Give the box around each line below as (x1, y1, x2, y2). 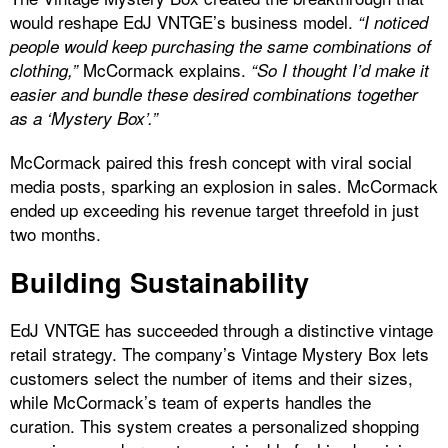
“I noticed (358, 10, 428, 35)
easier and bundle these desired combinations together (10, 82, 418, 107)
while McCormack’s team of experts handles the (10, 389, 371, 415)
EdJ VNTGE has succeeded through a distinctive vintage (10, 317, 433, 343)
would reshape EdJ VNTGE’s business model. (10, 9, 358, 35)
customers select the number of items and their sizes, (10, 365, 413, 391)
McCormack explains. (78, 57, 251, 83)
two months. (10, 221, 101, 247)
